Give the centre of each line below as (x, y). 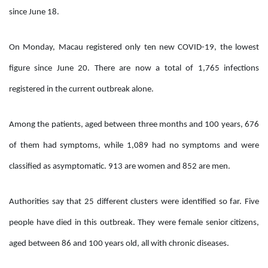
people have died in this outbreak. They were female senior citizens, (134, 223)
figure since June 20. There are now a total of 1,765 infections (134, 69)
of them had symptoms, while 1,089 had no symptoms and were (134, 146)
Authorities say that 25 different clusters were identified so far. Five (134, 202)
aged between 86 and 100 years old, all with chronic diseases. (119, 244)
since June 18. (34, 13)
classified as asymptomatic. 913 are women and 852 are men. (120, 167)
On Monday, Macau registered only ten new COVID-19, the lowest (134, 48)
